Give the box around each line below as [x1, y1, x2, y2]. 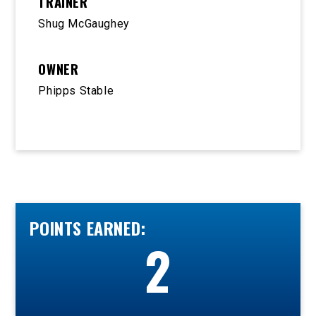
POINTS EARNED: [30, 214, 146, 241]
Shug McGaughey [38, 16, 130, 30]
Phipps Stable [38, 83, 114, 97]
